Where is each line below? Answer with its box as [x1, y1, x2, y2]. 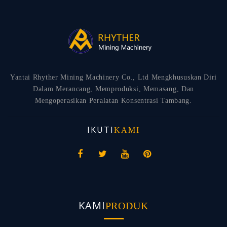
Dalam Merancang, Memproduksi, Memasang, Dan [32, 85, 195, 93]
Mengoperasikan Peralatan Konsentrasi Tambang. [35, 97, 192, 104]
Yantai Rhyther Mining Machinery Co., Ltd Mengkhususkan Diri [10, 73, 217, 81]
